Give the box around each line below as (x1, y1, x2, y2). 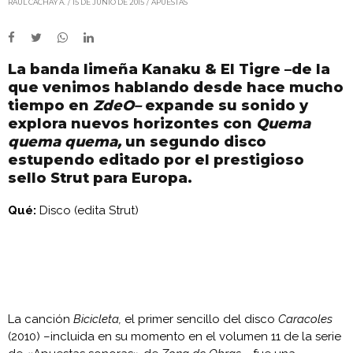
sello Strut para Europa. (8, 169, 192, 187)
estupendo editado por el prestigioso (8, 150, 304, 169)
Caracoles (278, 311, 333, 326)
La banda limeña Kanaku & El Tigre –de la (8, 60, 330, 78)
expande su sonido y (141, 96, 308, 114)
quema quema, (8, 132, 121, 150)
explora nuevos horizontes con (8, 114, 256, 132)
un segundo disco (121, 132, 266, 150)
